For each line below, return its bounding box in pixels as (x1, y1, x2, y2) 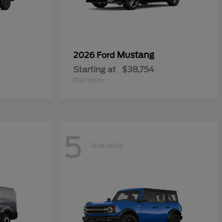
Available (91, 141, 123, 150)
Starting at (73, 65, 116, 74)
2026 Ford (73, 51, 117, 60)
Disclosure (73, 76, 104, 84)
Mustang (117, 50, 154, 60)
